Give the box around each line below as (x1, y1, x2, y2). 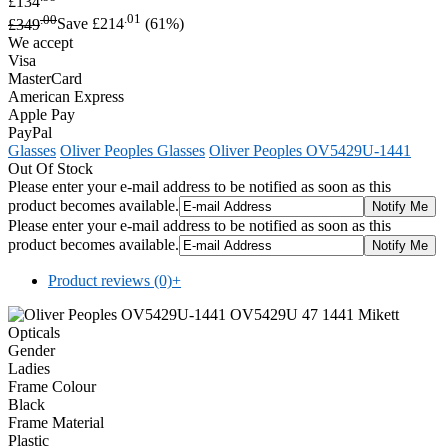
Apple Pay (8, 105, 75, 123)
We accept (8, 33, 73, 51)
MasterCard (8, 69, 82, 87)
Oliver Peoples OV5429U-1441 (209, 141, 411, 159)
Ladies (8, 359, 50, 377)
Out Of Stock (8, 159, 93, 177)
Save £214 (57, 15, 124, 33)
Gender (8, 341, 55, 359)
